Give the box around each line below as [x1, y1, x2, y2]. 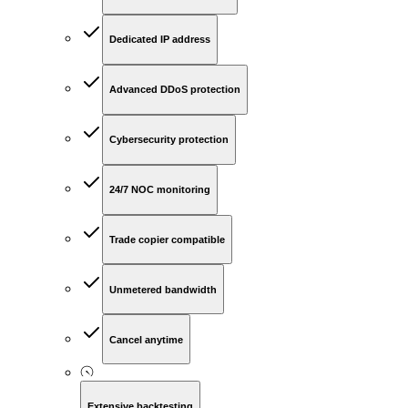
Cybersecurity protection [109, 134, 229, 146]
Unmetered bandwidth [109, 283, 217, 295]
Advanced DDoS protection [109, 84, 240, 96]
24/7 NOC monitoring [109, 184, 210, 196]
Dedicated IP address [109, 34, 210, 46]
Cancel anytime [109, 333, 183, 345]
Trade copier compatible [109, 233, 225, 245]
